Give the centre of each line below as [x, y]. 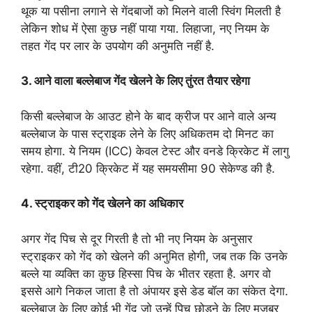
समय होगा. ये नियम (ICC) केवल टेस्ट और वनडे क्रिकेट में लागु [155, 151]
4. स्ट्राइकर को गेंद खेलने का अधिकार [103, 203]
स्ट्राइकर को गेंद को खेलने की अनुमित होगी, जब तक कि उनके [154, 256]
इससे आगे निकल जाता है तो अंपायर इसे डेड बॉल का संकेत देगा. [155, 291]
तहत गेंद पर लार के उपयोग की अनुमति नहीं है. [118, 46]
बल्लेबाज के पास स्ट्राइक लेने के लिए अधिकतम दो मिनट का [147, 133]
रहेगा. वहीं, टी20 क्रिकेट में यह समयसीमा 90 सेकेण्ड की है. [148, 168]
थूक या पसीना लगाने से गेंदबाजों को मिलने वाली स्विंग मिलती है [151, 11]
